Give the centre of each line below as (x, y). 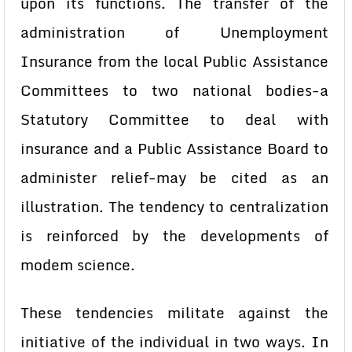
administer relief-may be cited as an (174, 178)
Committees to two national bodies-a (174, 90)
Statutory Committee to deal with (174, 119)
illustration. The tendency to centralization (174, 207)
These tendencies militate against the (174, 313)
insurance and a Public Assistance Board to (174, 148)
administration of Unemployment (174, 32)
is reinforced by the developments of (174, 236)
